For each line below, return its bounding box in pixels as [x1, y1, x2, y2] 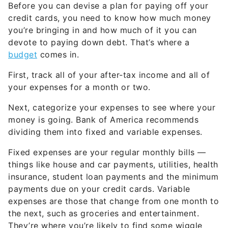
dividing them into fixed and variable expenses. [8, 127, 203, 137]
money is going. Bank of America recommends [8, 115, 198, 125]
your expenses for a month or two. [8, 82, 151, 93]
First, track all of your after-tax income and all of [8, 70, 210, 80]
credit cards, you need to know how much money [8, 13, 211, 23]
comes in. [37, 49, 79, 60]
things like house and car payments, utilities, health [8, 159, 218, 170]
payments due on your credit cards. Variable [8, 184, 190, 194]
